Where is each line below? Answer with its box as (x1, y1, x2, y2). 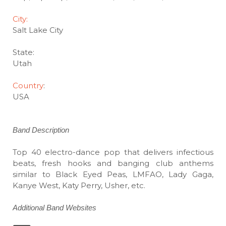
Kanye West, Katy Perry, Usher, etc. (13, 181, 145, 190)
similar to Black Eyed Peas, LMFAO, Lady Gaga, (13, 169, 213, 179)
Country (13, 81, 43, 90)
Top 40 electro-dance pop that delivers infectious (13, 147, 213, 157)
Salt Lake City (13, 25, 63, 35)
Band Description (13, 126, 69, 134)
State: (13, 47, 34, 57)
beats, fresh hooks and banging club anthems (13, 158, 213, 168)
